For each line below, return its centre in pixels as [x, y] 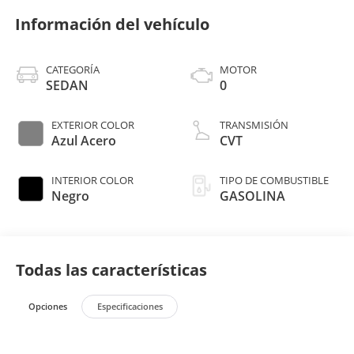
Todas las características [111, 269]
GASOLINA [252, 196]
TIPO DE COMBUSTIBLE [274, 180]
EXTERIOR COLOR [92, 124]
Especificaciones [130, 307]
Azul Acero [83, 140]
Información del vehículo [112, 24]
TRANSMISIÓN [254, 124]
